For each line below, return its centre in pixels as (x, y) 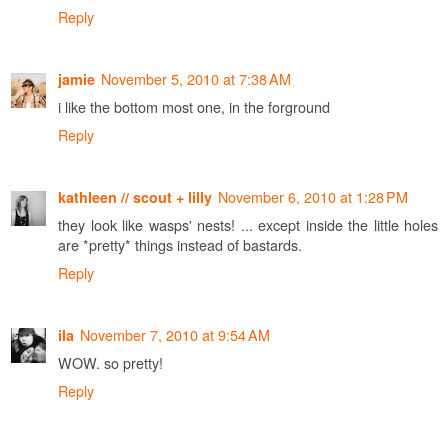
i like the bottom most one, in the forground (194, 106)
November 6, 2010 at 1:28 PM (313, 196)
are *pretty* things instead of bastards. (180, 244)
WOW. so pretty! (110, 362)
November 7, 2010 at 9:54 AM (175, 334)
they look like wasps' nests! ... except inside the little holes (248, 224)
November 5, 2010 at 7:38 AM (196, 78)
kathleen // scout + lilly (135, 196)
